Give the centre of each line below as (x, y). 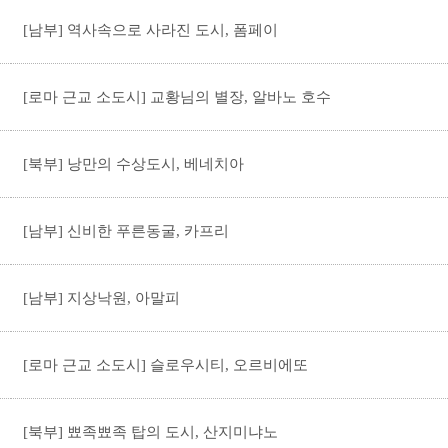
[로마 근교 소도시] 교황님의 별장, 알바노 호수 (177, 97)
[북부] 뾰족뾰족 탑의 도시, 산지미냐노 (150, 432)
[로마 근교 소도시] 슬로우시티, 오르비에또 (165, 365)
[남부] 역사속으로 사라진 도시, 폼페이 (150, 30)
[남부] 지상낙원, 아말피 (101, 298)
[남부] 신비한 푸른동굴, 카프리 (126, 231)
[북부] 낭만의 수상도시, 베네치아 (133, 164)
